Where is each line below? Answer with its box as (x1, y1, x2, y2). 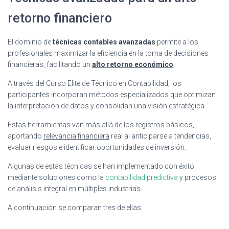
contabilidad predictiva (105, 173, 178, 181)
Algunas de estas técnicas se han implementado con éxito (8, 162, 194, 170)
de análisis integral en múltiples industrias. (8, 184, 142, 193)
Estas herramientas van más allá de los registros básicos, (8, 120, 194, 129)
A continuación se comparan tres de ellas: (8, 203, 143, 212)
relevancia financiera (43, 131, 109, 140)
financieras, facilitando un (8, 60, 92, 68)
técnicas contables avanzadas (53, 37, 155, 46)
